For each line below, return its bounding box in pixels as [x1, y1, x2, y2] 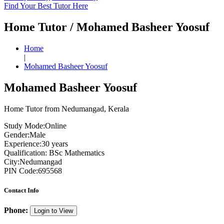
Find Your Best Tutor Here [4, 1, 88, 10]
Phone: [4, 205, 28, 214]
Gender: [4, 130, 29, 139]
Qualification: [4, 148, 47, 157]
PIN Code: [4, 166, 38, 175]
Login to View [34, 206, 73, 214]
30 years [41, 139, 68, 148]
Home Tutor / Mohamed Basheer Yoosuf [4, 20, 209, 33]
